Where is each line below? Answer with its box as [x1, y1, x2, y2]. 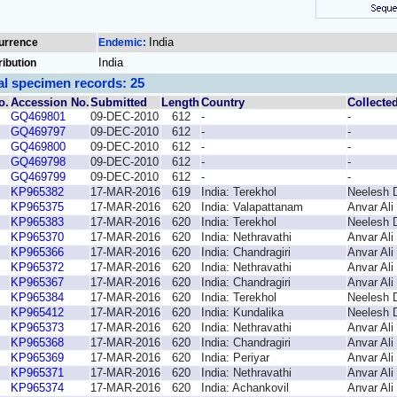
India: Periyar [201, 351, 269, 364]
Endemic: [98, 36, 149, 49]
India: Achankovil [201, 381, 289, 394]
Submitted [90, 96, 147, 109]
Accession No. [11, 96, 90, 109]
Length [161, 96, 199, 109]
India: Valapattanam [201, 200, 303, 214]
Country [201, 96, 245, 109]
